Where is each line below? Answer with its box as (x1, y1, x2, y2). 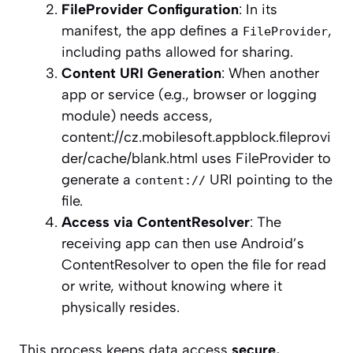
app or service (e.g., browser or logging (61, 86, 317, 104)
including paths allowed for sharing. (61, 43, 293, 61)
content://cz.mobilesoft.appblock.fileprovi (61, 128, 331, 147)
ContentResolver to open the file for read (61, 256, 326, 274)
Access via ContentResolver (61, 214, 250, 232)
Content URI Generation (61, 65, 221, 83)
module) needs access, (61, 107, 213, 125)
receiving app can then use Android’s (61, 235, 304, 253)
